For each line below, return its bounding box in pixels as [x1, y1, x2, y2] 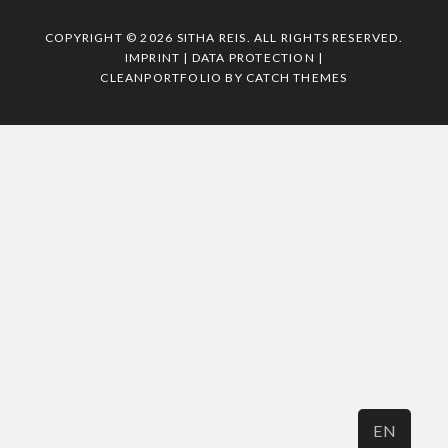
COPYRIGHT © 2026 [45, 30, 177, 46]
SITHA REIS [176, 30, 247, 46]
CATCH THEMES [246, 70, 348, 86]
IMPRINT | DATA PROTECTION [124, 50, 315, 66]
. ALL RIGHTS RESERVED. [246, 30, 403, 46]
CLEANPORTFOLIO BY [100, 70, 247, 86]
